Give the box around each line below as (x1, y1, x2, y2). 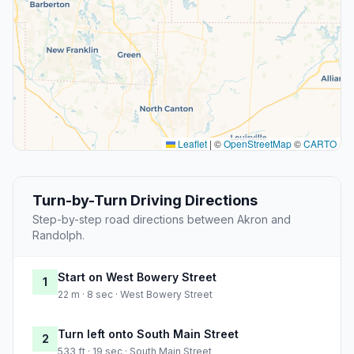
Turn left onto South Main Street (58, 327, 239, 341)
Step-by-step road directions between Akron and (32, 213, 291, 227)
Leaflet (175, 137, 207, 151)
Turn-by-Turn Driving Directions (32, 192, 258, 209)
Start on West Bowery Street (58, 270, 217, 284)
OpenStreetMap (224, 137, 292, 151)
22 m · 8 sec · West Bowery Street (58, 288, 213, 301)
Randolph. (32, 228, 85, 243)
